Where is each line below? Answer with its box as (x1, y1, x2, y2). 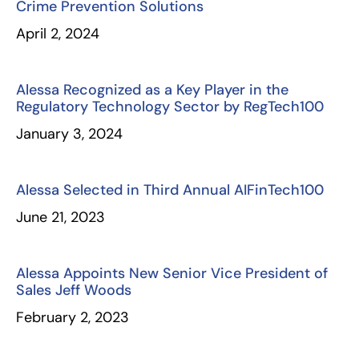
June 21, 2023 (16, 208, 105, 227)
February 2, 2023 (16, 308, 129, 327)
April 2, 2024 (16, 24, 99, 43)
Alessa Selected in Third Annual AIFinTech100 (16, 180, 324, 200)
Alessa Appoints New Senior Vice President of (16, 264, 328, 283)
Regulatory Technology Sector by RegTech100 (16, 97, 324, 116)
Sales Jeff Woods (16, 280, 131, 300)
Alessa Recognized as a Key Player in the (16, 80, 288, 99)
